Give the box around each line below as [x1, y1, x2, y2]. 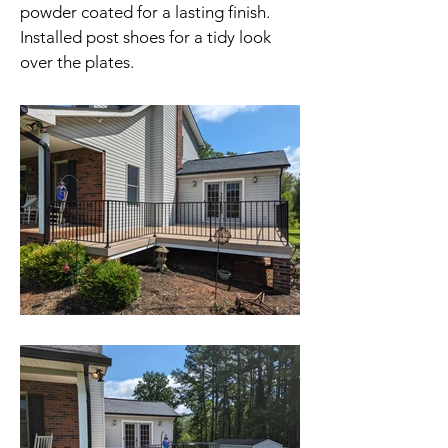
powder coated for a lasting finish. [20, 2, 270, 22]
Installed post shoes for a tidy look [20, 27, 271, 47]
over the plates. [20, 52, 134, 72]
